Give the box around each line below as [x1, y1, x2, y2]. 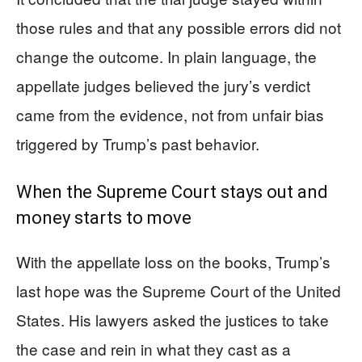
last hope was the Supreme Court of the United [16, 280, 341, 301]
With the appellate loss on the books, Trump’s [16, 250, 330, 272]
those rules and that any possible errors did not [16, 16, 341, 38]
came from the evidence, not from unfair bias [16, 103, 324, 125]
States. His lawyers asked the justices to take [16, 309, 329, 330]
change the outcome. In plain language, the [16, 45, 317, 67]
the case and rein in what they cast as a [16, 338, 291, 360]
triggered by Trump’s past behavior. [16, 133, 259, 154]
